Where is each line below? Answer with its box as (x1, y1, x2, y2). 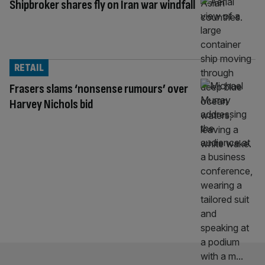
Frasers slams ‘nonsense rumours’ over (9, 80, 188, 97)
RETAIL (14, 61, 44, 74)
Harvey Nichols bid (9, 96, 93, 112)
